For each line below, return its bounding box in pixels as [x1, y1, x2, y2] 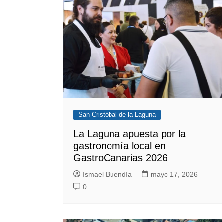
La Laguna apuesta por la [73, 128, 186, 140]
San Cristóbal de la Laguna [78, 111, 156, 119]
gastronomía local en [73, 140, 166, 152]
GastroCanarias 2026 [73, 152, 167, 164]
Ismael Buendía [83, 170, 132, 179]
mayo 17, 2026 [151, 170, 198, 179]
